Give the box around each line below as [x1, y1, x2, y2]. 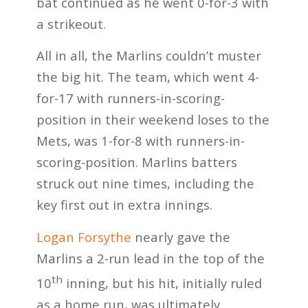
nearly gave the [131, 228, 230, 245]
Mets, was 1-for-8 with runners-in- [36, 132, 245, 150]
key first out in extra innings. [36, 196, 212, 214]
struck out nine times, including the [36, 175, 254, 192]
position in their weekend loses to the [36, 111, 269, 129]
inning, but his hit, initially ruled [62, 274, 262, 292]
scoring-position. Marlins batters [36, 153, 237, 171]
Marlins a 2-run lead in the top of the [36, 249, 265, 267]
